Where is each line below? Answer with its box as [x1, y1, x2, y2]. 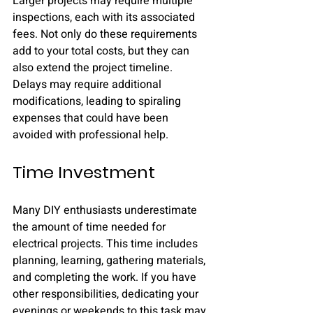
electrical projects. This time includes [13, 235, 201, 252]
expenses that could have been [13, 110, 171, 126]
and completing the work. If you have [13, 269, 199, 286]
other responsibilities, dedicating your [13, 286, 201, 303]
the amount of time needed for [13, 219, 168, 235]
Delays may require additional [13, 76, 164, 93]
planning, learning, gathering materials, [13, 252, 208, 269]
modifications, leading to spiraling [13, 93, 184, 110]
